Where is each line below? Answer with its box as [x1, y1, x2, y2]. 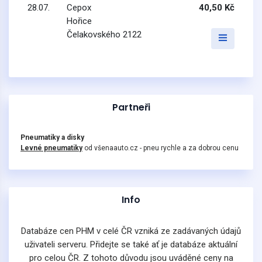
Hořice [67, 16, 92, 26]
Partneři [112, 101, 150, 114]
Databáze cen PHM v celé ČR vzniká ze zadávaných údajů [21, 226, 241, 236]
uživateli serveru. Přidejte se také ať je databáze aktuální [25, 239, 237, 250]
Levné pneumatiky [20, 144, 82, 152]
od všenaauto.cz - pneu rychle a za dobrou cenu [82, 144, 239, 152]
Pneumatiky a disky [20, 133, 84, 142]
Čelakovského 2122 [67, 29, 142, 40]
